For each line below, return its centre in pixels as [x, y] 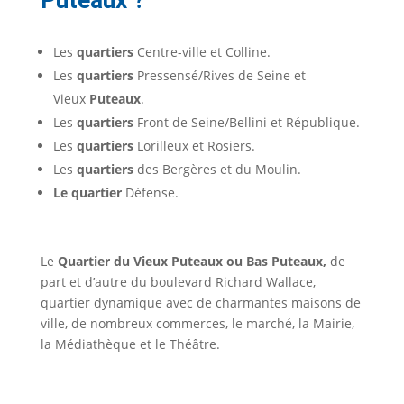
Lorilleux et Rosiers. [196, 146]
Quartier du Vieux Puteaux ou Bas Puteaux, [193, 262]
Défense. [151, 193]
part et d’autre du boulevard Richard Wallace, [178, 282]
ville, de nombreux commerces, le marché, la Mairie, [197, 324]
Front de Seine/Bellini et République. [248, 123]
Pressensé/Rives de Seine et [221, 76]
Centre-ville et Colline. [203, 52]
